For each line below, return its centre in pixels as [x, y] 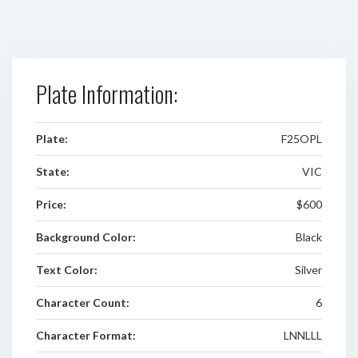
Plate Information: [107, 94]
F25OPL [301, 139]
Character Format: [86, 335]
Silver [308, 270]
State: [53, 171]
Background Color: [86, 237]
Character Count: [83, 302]
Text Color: [67, 270]
